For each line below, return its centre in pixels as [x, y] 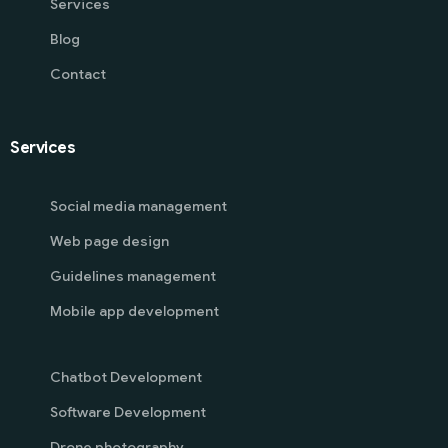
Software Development [128, 411]
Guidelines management [133, 275]
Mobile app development [134, 310]
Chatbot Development [126, 376]
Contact [78, 73]
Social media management [138, 205]
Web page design [109, 240]
